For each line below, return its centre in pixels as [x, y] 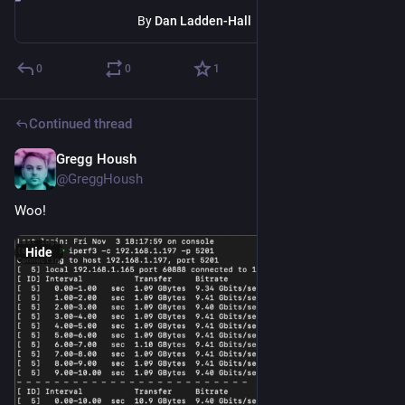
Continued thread [80, 123]
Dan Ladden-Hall [203, 20]
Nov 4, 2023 [355, 160]
